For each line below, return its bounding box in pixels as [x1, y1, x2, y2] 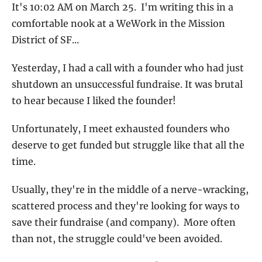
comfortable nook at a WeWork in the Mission [12, 18, 225, 29]
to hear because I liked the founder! [12, 95, 176, 106]
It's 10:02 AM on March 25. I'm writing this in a [12, 1, 233, 13]
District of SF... [12, 34, 81, 46]
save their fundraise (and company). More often [12, 216, 236, 228]
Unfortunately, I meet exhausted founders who [12, 123, 230, 135]
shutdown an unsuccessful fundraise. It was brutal [12, 78, 243, 90]
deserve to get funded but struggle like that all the [12, 139, 244, 151]
